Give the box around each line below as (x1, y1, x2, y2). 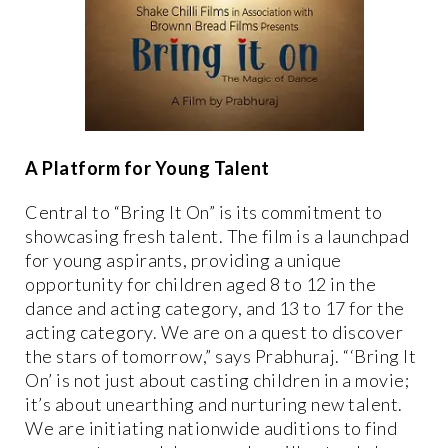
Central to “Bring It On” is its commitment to (25, 201, 383, 224)
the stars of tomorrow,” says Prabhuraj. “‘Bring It (25, 345, 416, 368)
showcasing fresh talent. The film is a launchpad (25, 225, 409, 248)
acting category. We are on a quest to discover (25, 321, 403, 344)
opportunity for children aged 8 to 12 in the (25, 273, 376, 296)
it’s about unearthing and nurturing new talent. (25, 393, 403, 416)
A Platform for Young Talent (25, 157, 270, 180)
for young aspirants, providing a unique (25, 249, 342, 272)
